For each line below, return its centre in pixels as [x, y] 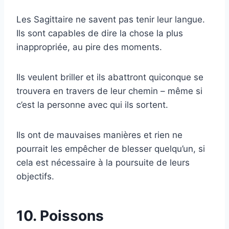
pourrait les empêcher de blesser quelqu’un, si [111, 148]
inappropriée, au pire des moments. [89, 47]
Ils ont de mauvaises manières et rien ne [99, 135]
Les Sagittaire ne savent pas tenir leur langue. [111, 19]
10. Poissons [60, 215]
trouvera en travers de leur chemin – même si [109, 91]
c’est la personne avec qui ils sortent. [92, 105]
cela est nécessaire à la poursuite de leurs [103, 162]
